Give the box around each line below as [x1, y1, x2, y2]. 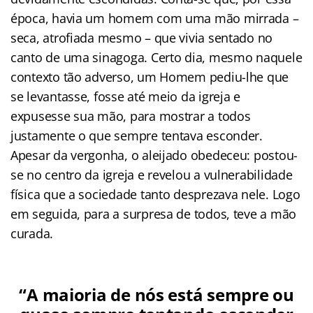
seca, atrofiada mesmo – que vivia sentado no [10, 29, 273, 46]
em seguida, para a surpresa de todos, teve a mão [10, 205, 297, 222]
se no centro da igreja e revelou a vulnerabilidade [10, 166, 293, 183]
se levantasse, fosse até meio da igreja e [10, 87, 240, 105]
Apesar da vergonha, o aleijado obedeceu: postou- [10, 146, 298, 163]
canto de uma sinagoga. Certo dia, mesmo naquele [10, 48, 303, 66]
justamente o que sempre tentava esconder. [10, 126, 263, 144]
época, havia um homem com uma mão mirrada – [10, 9, 299, 27]
